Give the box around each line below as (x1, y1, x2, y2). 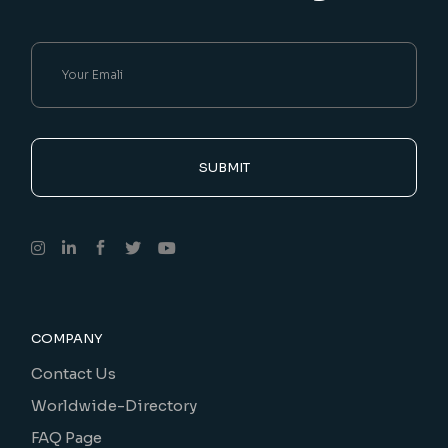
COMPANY (31, 329, 104, 347)
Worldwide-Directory (31, 395, 198, 415)
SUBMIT (198, 158, 250, 176)
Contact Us (31, 363, 117, 383)
